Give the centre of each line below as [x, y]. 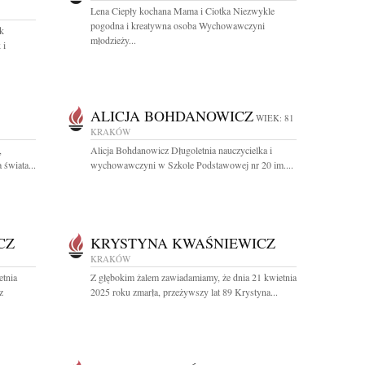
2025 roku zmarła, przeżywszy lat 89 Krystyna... [184, 292]
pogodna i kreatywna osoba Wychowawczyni [178, 25]
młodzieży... [113, 40]
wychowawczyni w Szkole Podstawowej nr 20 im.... [192, 165]
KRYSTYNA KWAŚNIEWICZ [183, 243]
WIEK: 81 [275, 118]
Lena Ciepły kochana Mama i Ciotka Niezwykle [182, 11]
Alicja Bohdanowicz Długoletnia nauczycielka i [181, 150]
